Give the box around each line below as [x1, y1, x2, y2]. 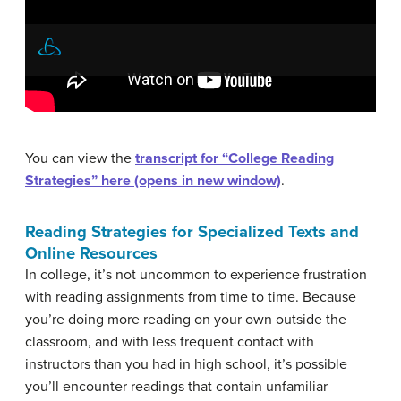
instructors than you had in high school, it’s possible [25, 355, 347, 374]
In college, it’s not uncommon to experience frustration [25, 266, 367, 285]
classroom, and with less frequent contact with [25, 333, 314, 352]
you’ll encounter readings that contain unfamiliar [25, 378, 328, 397]
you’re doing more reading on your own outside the [25, 311, 346, 329]
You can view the [25, 149, 135, 168]
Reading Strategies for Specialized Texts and [25, 222, 359, 243]
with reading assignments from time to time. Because [25, 288, 356, 307]
